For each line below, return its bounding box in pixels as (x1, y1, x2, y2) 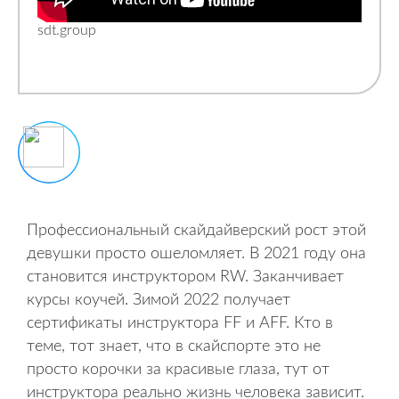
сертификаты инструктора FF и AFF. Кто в (27, 315, 333, 331)
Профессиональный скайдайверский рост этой (27, 223, 366, 239)
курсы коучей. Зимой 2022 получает (27, 292, 290, 308)
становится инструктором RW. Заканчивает (27, 269, 344, 285)
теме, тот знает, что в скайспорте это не (27, 338, 321, 354)
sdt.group (37, 23, 96, 37)
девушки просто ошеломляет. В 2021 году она (27, 246, 366, 262)
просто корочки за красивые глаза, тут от (27, 362, 330, 378)
